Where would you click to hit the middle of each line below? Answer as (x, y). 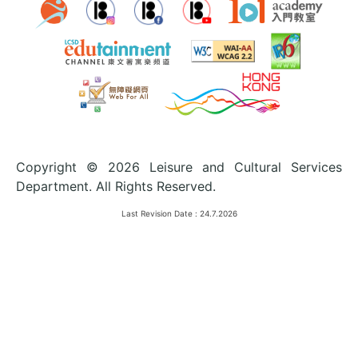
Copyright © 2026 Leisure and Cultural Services (179, 167)
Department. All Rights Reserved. (116, 186)
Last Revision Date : (159, 213)
